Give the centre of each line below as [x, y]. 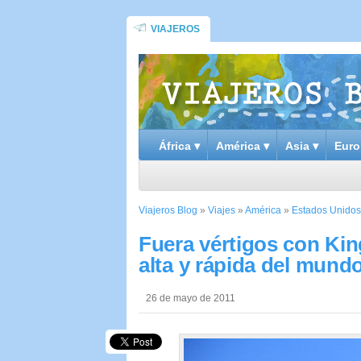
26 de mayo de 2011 [191, 298]
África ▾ [179, 146]
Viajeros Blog [168, 210]
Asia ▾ [302, 146]
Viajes [222, 210]
